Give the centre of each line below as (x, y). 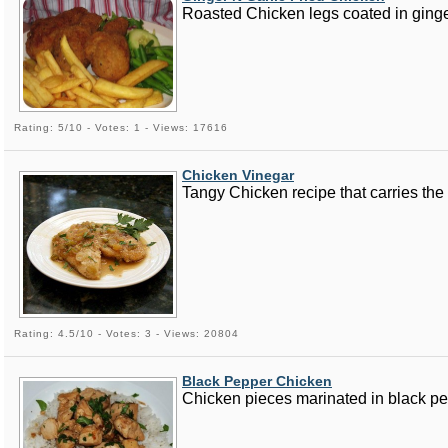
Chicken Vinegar (238, 175)
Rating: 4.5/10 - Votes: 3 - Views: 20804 (126, 333)
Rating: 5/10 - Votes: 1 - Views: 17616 (121, 127)
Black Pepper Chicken (257, 380)
